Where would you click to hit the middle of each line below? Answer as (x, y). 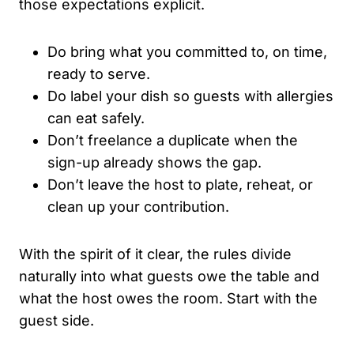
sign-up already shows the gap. (154, 162)
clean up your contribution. (138, 206)
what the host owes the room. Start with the (168, 298)
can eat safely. (96, 118)
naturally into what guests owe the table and (169, 276)
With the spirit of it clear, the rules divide (155, 254)
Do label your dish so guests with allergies (190, 96)
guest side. (56, 320)
